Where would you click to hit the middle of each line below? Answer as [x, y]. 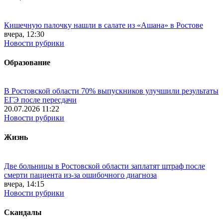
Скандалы [23, 212]
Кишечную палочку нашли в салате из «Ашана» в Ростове [104, 25]
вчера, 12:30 [24, 34]
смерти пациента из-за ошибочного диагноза [80, 175]
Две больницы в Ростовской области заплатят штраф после [105, 166]
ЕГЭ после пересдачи [40, 100]
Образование [27, 62]
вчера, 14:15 [24, 184]
